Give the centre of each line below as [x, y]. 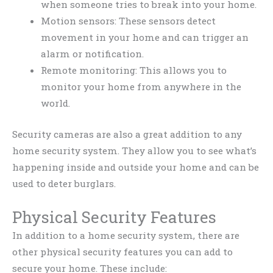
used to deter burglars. [64, 183]
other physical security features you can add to [122, 252]
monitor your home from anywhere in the [141, 87]
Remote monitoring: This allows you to [133, 70]
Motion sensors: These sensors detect [128, 21]
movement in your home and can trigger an [144, 37]
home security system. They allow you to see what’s [134, 150]
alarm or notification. [92, 54]
